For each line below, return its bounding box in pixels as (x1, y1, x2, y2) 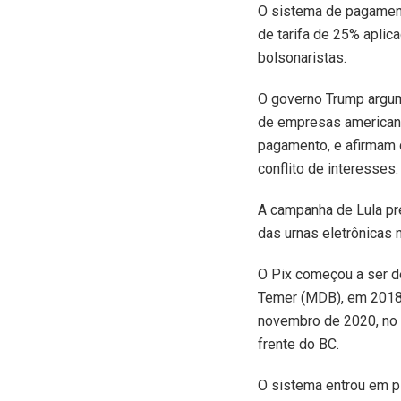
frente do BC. (258, 335, 339, 353)
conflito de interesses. (258, 159, 398, 177)
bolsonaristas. (258, 48, 346, 66)
